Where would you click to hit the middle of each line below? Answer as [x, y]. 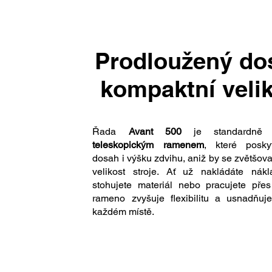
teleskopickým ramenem [148, 145]
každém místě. [125, 212]
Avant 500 [155, 131]
